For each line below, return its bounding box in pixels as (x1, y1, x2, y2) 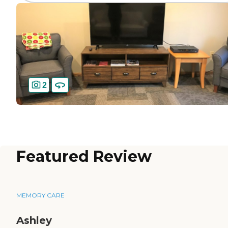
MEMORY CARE (16, 191, 65, 199)
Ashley (16, 214, 52, 227)
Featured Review (16, 147, 152, 166)
